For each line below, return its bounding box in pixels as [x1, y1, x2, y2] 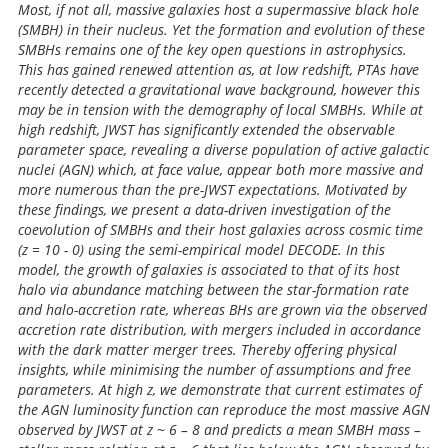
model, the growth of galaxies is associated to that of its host [18, 260, 400, 279]
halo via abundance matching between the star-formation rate [18, 280, 409, 299]
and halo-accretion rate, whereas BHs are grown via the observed [18, 300, 427, 319]
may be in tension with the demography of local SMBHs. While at [18, 100, 423, 119]
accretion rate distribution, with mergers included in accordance [18, 320, 421, 339]
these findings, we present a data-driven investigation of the [18, 200, 391, 219]
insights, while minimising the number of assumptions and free [18, 360, 411, 379]
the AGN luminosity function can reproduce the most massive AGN [18, 400, 430, 419]
